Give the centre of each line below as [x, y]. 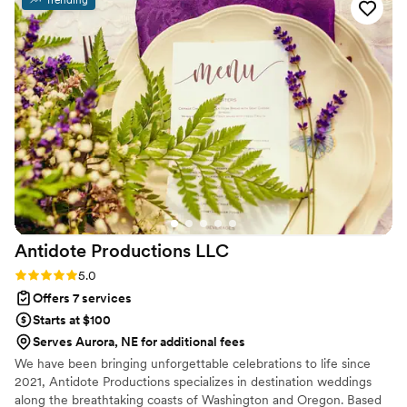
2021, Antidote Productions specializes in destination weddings [193, 381]
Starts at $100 [72, 319]
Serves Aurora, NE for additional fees [139, 341]
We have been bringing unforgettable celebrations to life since [193, 363]
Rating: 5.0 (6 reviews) [78, 274]
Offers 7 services [82, 298]
